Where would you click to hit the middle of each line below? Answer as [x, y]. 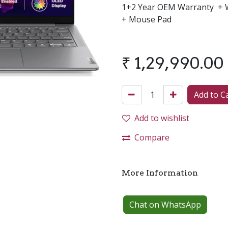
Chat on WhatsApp [165, 205]
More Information [160, 173]
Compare [152, 137]
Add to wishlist [162, 118]
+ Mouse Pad [148, 19]
